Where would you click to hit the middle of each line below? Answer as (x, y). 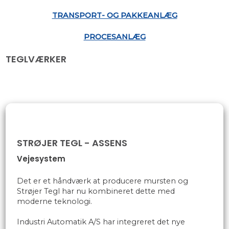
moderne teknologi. (55, 202)
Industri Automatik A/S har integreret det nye (101, 222)
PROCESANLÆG (114, 37)
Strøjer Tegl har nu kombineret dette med (96, 191)
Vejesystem (41, 159)
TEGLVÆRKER (36, 59)
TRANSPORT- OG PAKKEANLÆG (114, 15)
